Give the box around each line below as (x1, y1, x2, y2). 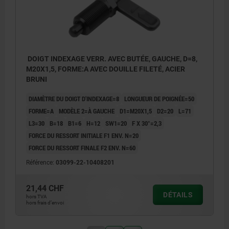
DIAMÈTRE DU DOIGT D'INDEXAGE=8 (29, 94, 119, 104)
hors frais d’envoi (26, 200, 64, 206)
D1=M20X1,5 (120, 106, 152, 116)
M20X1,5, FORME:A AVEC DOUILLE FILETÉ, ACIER (26, 65, 185, 74)
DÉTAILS (163, 191, 193, 199)
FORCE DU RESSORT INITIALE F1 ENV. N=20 (29, 131, 139, 141)
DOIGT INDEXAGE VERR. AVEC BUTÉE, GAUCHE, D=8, (26, 55, 197, 63)
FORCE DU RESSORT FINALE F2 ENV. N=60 (29, 143, 135, 153)
